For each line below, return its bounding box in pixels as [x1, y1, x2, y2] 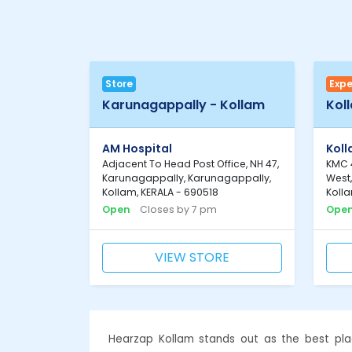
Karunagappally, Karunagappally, [102, 170, 271, 185]
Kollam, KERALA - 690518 [102, 185, 218, 199]
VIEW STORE [154, 247, 229, 266]
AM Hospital [102, 140, 172, 156]
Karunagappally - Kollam [102, 95, 265, 114]
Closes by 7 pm [140, 202, 217, 216]
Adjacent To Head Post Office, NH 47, [102, 156, 279, 170]
